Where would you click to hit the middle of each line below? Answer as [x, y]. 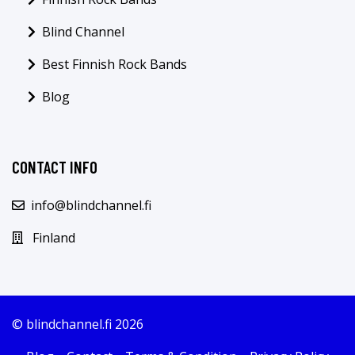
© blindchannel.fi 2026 [78, 324]
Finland [54, 237]
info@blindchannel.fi [91, 205]
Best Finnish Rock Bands [115, 64]
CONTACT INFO [55, 166]
